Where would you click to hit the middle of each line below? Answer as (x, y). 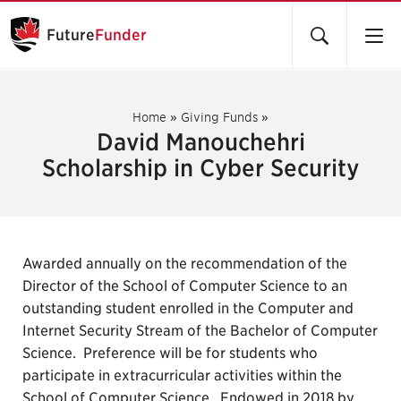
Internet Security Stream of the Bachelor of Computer (200, 331)
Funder (121, 35)
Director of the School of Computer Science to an (185, 286)
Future (71, 35)
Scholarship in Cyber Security (200, 168)
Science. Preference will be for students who (170, 353)
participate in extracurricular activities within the (182, 375)
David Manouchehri (200, 142)
